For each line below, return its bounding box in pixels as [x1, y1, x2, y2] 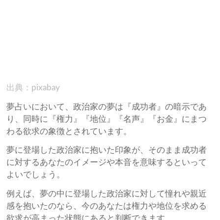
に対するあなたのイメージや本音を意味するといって [6, 158, 207, 167]
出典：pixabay [6, 83, 60, 92]
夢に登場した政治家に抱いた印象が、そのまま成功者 [6, 146, 207, 155]
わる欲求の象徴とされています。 [6, 127, 132, 136]
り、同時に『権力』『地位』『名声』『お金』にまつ [6, 114, 207, 123]
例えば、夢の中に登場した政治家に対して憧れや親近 [6, 189, 207, 198]
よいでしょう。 [6, 170, 65, 179]
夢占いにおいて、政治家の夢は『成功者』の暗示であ [6, 102, 207, 111]
